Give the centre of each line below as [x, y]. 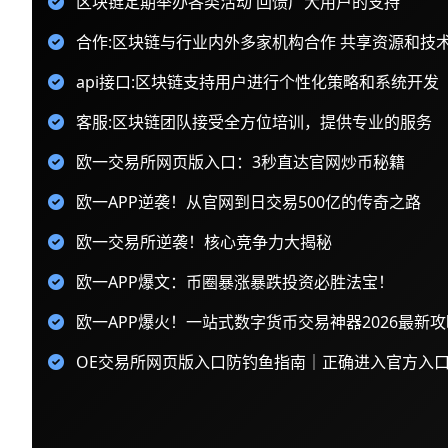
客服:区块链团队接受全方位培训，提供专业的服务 [254, 122]
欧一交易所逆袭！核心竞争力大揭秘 [204, 242]
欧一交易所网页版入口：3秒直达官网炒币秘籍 [240, 162]
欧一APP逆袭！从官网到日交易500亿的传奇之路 [248, 202]
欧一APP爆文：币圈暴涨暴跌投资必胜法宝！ [235, 282]
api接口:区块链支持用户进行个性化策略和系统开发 [257, 82]
